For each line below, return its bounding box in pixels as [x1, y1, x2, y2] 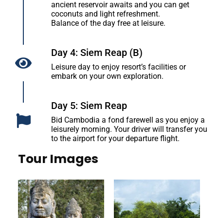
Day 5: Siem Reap [51, 100, 127, 112]
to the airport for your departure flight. [51, 134, 180, 144]
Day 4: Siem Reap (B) [51, 47, 143, 59]
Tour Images [18, 150, 98, 168]
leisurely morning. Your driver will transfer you [51, 125, 207, 134]
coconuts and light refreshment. [51, 9, 160, 19]
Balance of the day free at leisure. [51, 18, 165, 28]
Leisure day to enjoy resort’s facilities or [51, 62, 186, 72]
